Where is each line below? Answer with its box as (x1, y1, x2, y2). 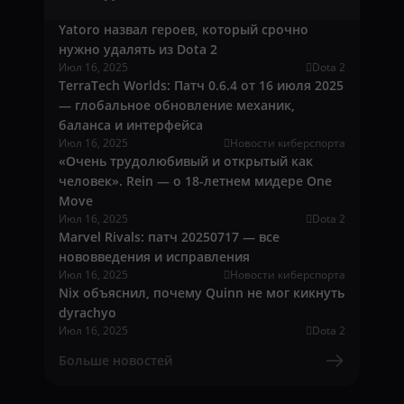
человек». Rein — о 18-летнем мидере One (59, 172, 332, 190)
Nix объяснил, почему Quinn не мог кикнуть (59, 284, 344, 302)
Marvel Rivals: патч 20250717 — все (59, 228, 280, 246)
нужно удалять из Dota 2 (59, 41, 217, 59)
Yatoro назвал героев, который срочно (59, 21, 308, 39)
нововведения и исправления (59, 248, 250, 266)
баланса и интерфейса (59, 116, 203, 134)
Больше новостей (59, 352, 172, 370)
